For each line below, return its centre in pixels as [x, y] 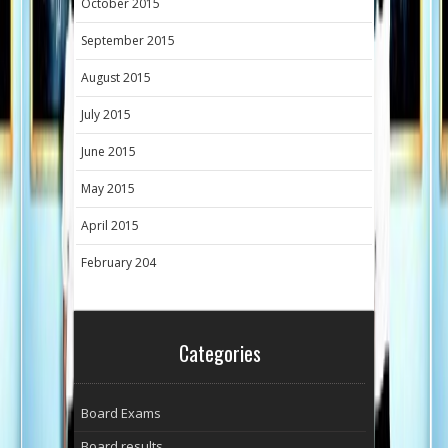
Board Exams [121, 413]
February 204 [118, 263]
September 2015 [128, 41]
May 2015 [108, 189]
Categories [219, 353]
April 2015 [110, 226]
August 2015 [116, 78]
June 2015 [108, 152]
